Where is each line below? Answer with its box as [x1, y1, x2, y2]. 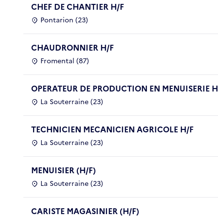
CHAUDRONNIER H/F [31, 41, 114, 54]
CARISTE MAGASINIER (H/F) [31, 205, 139, 217]
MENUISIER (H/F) [31, 164, 96, 176]
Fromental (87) [40, 55, 89, 66]
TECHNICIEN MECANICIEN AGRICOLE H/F [31, 123, 194, 135]
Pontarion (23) [40, 15, 88, 25]
